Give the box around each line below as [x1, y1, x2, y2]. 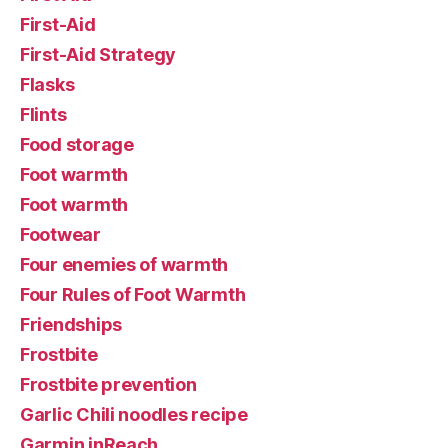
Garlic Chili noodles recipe [20, 403, 248, 425]
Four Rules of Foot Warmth [20, 283, 246, 305]
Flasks [20, 73, 75, 95]
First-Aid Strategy [20, 43, 177, 65]
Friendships [20, 313, 123, 335]
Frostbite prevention [20, 373, 197, 395]
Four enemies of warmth [20, 253, 229, 275]
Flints [20, 103, 67, 125]
